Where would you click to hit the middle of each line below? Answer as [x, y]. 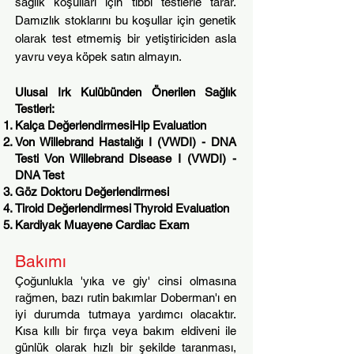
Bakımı [41, 261]
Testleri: [35, 109]
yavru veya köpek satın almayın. [98, 56]
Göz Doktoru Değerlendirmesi [92, 192]
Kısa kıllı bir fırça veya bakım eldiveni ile [126, 331]
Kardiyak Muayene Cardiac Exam [102, 225]
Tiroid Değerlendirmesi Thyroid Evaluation [122, 208]
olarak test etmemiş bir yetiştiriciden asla [126, 38]
